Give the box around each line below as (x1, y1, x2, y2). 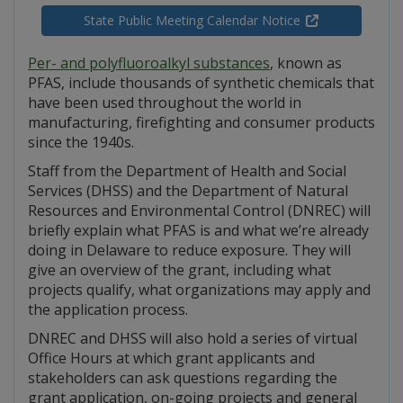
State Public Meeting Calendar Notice (83, 12, 304, 29)
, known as (270, 53, 342, 73)
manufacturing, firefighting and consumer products (28, 112, 375, 132)
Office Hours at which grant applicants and (28, 348, 315, 368)
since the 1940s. (28, 132, 134, 152)
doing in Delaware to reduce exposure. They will (28, 240, 351, 260)
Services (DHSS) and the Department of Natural (28, 181, 348, 201)
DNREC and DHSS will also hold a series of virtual (28, 328, 357, 348)
